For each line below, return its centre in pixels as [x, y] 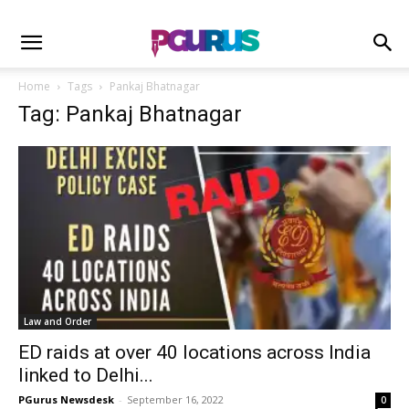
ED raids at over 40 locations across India [194, 353]
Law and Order [58, 322]
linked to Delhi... [86, 376]
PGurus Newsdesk [66, 400]
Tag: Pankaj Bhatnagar [130, 114]
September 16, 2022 [175, 400]
